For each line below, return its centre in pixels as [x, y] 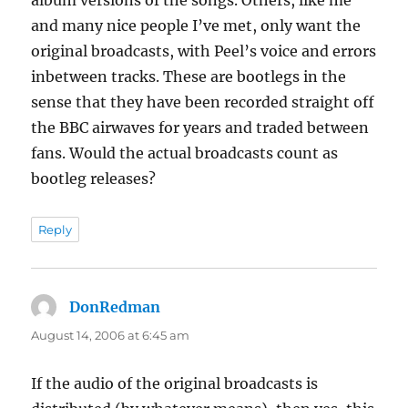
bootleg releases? [94, 178]
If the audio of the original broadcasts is [175, 383]
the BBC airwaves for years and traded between [200, 127]
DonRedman [115, 306]
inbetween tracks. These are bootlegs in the [189, 76]
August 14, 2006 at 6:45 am [111, 335]
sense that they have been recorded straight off [203, 102]
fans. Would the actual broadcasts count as [185, 153]
